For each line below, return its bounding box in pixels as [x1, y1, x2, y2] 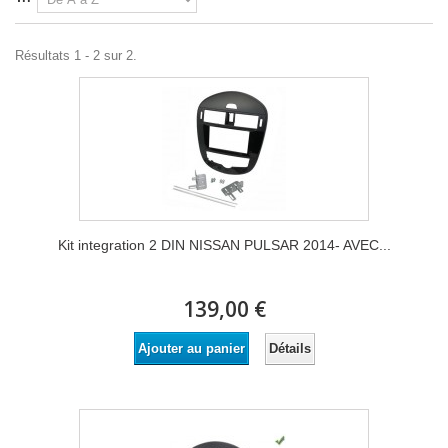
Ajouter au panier [137, 341, 245, 356]
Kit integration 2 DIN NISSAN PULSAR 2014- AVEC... [57, 237, 391, 253]
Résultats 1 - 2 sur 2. [15, 48, 137, 63]
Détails [268, 340, 311, 356]
